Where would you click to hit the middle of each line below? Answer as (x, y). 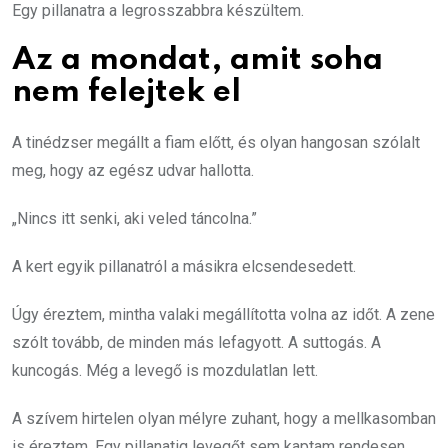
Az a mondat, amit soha (197, 60)
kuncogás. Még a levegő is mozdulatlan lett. (165, 370)
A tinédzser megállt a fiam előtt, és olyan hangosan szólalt (216, 142)
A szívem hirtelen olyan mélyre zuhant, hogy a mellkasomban (224, 418)
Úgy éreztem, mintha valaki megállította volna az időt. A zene (223, 314)
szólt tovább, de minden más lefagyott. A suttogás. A (196, 342)
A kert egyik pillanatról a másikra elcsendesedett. (184, 266)
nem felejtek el (126, 92)
